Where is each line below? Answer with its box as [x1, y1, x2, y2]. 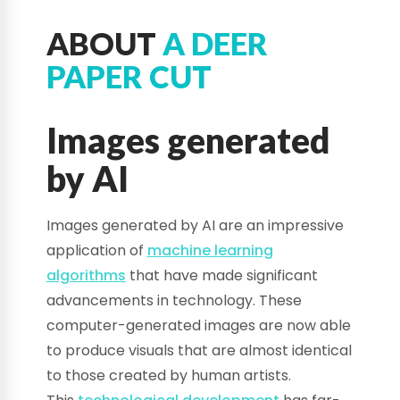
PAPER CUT [46, 58, 212, 95]
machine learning [146, 240, 273, 262]
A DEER [162, 25, 268, 62]
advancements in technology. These [46, 290, 302, 312]
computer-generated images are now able [46, 315, 351, 337]
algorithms [46, 265, 126, 287]
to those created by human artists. [46, 365, 291, 387]
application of [46, 240, 147, 262]
